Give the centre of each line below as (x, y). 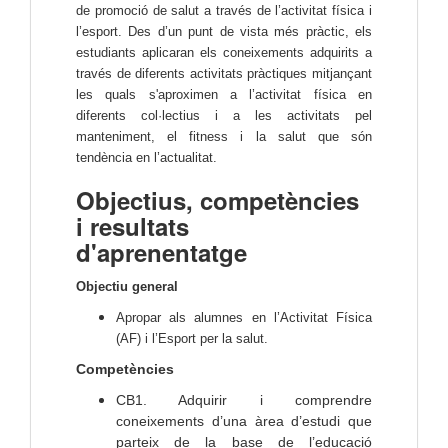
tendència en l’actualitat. (146, 158)
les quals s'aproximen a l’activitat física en (224, 95)
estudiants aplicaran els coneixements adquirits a (224, 53)
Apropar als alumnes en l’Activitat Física (244, 318)
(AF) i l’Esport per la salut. (192, 339)
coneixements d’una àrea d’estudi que (244, 421)
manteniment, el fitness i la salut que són (224, 137)
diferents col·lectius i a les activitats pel (224, 116)
